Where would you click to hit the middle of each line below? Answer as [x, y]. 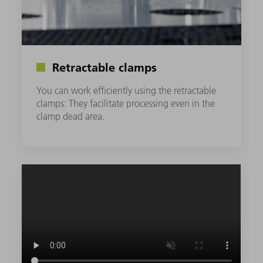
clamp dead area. [71, 116]
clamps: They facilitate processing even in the [126, 103]
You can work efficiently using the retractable [127, 90]
